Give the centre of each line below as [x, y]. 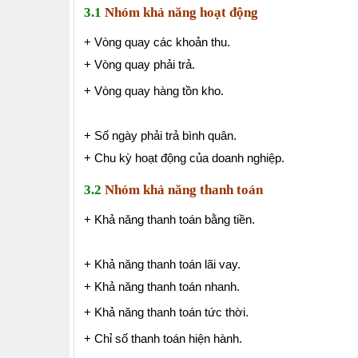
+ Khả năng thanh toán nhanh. [162, 286]
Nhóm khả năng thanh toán [184, 189]
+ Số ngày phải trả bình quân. [160, 135]
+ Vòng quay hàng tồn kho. [154, 90]
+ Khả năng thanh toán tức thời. [166, 312]
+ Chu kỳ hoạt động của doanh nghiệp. [184, 157]
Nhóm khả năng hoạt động [181, 12]
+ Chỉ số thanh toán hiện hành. [163, 338]
